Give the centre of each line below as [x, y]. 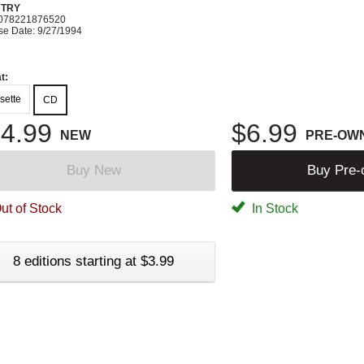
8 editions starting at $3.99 [93, 261]
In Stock [273, 208]
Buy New [93, 170]
